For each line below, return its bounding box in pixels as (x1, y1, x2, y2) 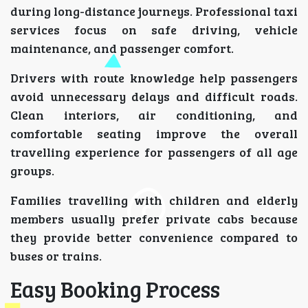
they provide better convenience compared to (10, 229, 298, 246)
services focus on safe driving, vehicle (10, 21, 298, 38)
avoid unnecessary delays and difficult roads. (10, 88, 298, 105)
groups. (10, 162, 54, 179)
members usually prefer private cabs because (10, 210, 298, 228)
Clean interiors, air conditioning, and (10, 107, 298, 124)
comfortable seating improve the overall (10, 125, 298, 142)
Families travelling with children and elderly (10, 192, 298, 209)
